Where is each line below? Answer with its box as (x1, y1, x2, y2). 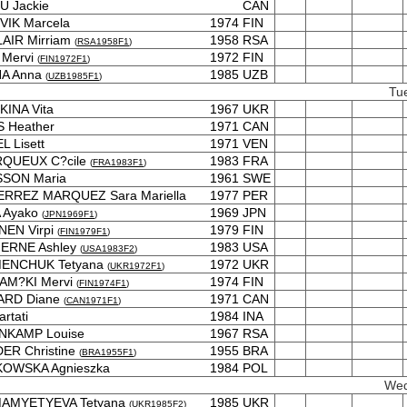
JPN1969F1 (45, 209, 94, 219)
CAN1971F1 (66, 295, 118, 305)
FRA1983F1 (93, 157, 144, 167)
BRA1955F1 (82, 347, 134, 357)
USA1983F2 (83, 243, 134, 253)
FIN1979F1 (60, 226, 107, 236)
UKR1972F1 (110, 261, 162, 271)
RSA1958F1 (77, 36, 129, 46)
